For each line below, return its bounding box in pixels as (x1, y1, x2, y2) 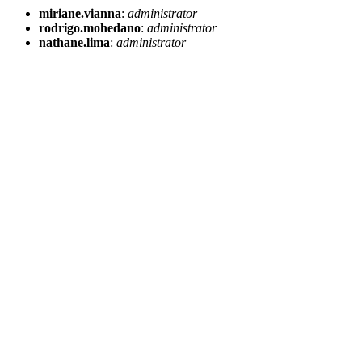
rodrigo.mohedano (39, 21, 141, 35)
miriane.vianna (39, 6, 121, 20)
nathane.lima (39, 36, 110, 49)
